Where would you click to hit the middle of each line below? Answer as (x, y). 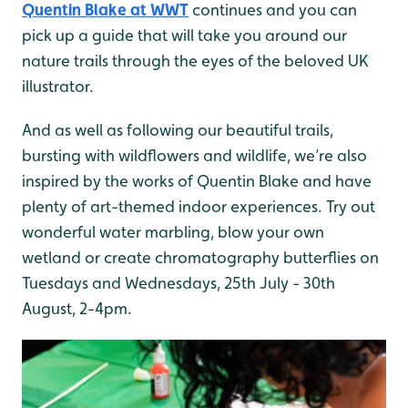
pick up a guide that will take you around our (184, 36)
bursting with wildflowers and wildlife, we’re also (194, 156)
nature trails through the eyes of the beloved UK (195, 61)
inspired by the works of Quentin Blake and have (197, 181)
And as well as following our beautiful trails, (178, 130)
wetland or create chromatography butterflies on (200, 258)
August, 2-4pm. (77, 309)
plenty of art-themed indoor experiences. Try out (199, 207)
